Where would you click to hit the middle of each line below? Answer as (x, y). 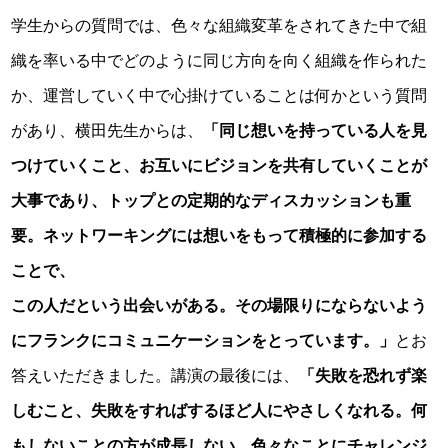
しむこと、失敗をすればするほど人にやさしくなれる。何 (219, 410)
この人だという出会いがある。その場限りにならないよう (219, 305)
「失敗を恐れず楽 (363, 375)
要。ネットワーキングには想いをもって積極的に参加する (219, 235)
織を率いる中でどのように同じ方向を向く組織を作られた (219, 60)
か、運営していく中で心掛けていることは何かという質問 (219, 95)
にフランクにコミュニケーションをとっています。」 (203, 340)
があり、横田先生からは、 (107, 130)
